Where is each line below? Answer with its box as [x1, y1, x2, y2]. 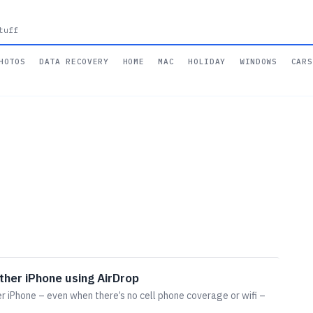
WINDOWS [240, 57, 277, 66]
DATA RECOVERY [39, 57, 109, 66]
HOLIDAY [188, 57, 226, 66]
